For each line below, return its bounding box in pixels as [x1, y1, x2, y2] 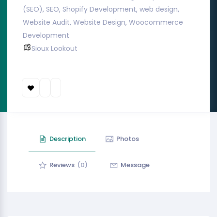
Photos [116, 134, 139, 143]
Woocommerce [129, 17, 183, 27]
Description [49, 134, 86, 143]
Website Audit [23, 17, 70, 27]
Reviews [49, 160, 75, 170]
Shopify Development [62, 4, 136, 14]
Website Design [73, 17, 125, 27]
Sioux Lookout [31, 44, 77, 53]
